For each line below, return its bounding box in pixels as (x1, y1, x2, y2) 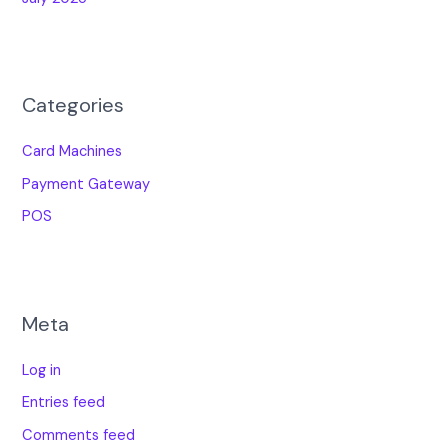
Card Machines (22, 142, 123, 162)
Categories (22, 91, 125, 118)
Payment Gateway (22, 174, 151, 194)
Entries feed (22, 393, 106, 413)
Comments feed (22, 425, 136, 445)
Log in (22, 360, 62, 380)
